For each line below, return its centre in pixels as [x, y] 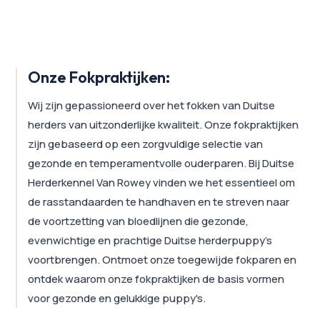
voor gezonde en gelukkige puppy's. [117, 298]
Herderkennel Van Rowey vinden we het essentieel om [162, 182]
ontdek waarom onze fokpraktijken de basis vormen [156, 279]
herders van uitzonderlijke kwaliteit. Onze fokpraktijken [164, 124]
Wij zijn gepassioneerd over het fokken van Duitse [152, 105]
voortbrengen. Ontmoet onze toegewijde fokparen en [162, 259]
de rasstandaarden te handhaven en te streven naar [159, 201]
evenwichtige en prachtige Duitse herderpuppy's [150, 240]
